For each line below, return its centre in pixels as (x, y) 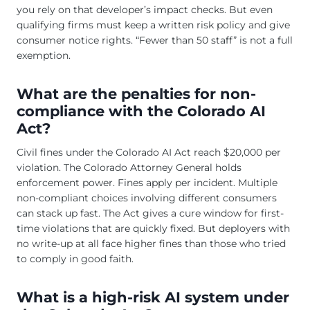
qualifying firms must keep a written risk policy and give (153, 25)
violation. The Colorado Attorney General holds (129, 167)
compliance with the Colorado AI (141, 111)
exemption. (44, 56)
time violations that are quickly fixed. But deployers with (153, 228)
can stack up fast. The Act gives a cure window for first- (150, 213)
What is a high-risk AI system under (153, 297)
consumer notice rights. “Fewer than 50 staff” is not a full (155, 40)
